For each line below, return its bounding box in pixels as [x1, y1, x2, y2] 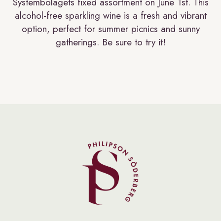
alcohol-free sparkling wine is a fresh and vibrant [14, 9, 207, 23]
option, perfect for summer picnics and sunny [21, 22, 200, 36]
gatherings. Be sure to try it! [55, 36, 166, 49]
